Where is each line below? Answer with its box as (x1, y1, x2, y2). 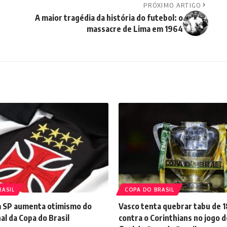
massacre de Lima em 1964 (86, 24, 183, 34)
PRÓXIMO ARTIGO (143, 1, 201, 10)
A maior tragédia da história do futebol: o (34, 13, 183, 23)
